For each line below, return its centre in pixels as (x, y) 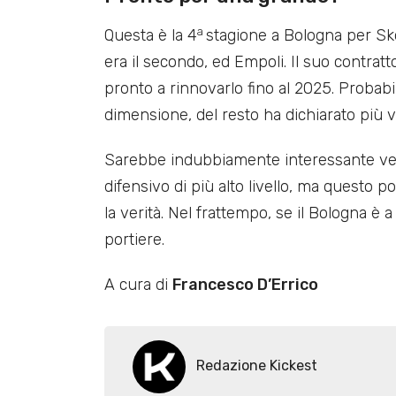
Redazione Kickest (257, 366)
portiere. (134, 240)
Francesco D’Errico (245, 285)
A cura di (138, 285)
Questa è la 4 (151, 36)
